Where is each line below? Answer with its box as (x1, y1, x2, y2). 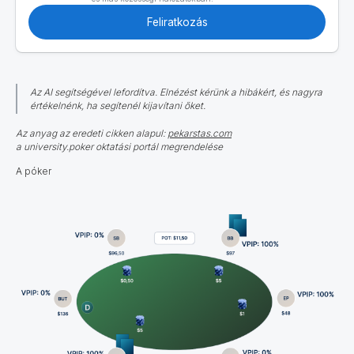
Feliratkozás (146, 15, 208, 28)
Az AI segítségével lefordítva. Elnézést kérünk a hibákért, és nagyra (30, 85, 322, 98)
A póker (16, 164, 51, 177)
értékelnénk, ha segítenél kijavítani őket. (30, 99, 205, 111)
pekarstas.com (168, 126, 232, 139)
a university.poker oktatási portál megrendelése (16, 140, 223, 153)
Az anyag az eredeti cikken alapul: (16, 126, 168, 139)
